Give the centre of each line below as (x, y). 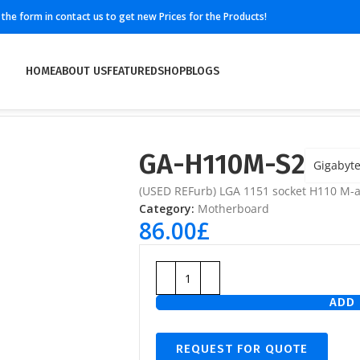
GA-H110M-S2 (222, 164)
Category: (167, 209)
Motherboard (233, 209)
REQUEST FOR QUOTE (242, 349)
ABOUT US (81, 71)
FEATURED (132, 71)
